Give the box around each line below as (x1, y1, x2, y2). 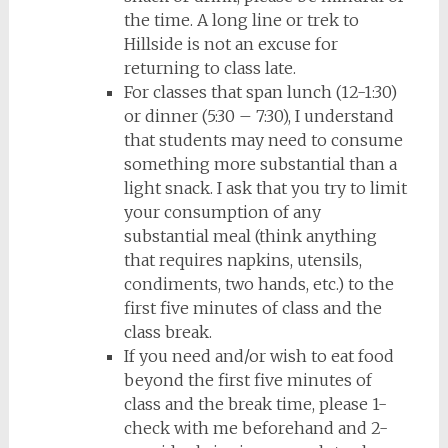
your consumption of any (123, 202, 321, 222)
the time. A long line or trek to (123, 10, 359, 30)
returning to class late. (123, 58, 296, 78)
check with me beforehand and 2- (123, 418, 388, 438)
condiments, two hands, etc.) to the (123, 274, 394, 294)
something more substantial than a (123, 154, 397, 174)
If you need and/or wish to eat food (123, 346, 394, 366)
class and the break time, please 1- (123, 394, 387, 414)
